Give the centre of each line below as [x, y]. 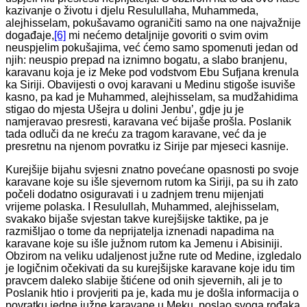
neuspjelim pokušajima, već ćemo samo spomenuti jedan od [152, 47]
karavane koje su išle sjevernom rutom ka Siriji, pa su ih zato [152, 182]
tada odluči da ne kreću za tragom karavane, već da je [136, 134]
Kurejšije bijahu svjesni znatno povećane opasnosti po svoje [152, 169]
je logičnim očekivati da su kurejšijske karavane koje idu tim [150, 268]
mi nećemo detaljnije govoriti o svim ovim [167, 35]
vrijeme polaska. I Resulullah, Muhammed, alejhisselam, [142, 206]
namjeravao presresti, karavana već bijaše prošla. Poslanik [148, 121]
